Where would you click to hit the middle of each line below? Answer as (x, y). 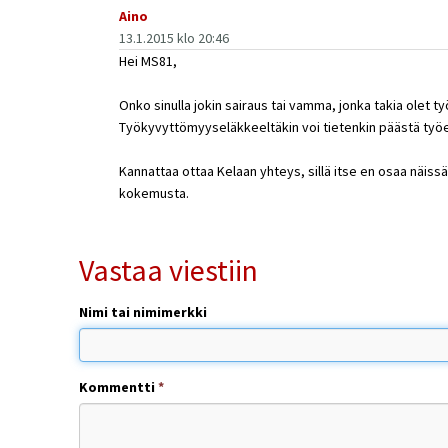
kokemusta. (153, 192)
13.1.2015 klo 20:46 (173, 37)
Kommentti (118, 386)
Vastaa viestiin (168, 269)
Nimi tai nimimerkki (142, 311)
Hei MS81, (147, 60)
